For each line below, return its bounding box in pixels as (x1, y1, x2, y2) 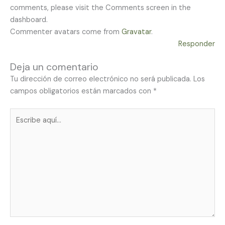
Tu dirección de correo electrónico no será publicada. (10, 74, 191, 84)
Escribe (10, 109, 34, 119)
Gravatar (122, 27, 151, 37)
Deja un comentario (10, 61, 98, 74)
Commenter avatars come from (10, 27, 122, 37)
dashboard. (10, 15, 48, 25)
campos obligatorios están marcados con (10, 86, 153, 96)
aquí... (10, 121, 28, 131)
